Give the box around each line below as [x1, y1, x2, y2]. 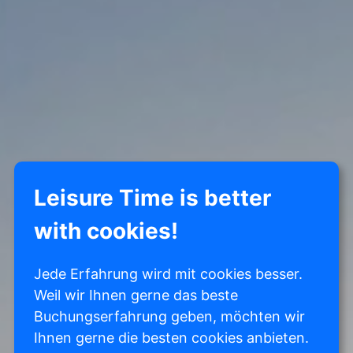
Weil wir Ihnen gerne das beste [33, 287, 238, 303]
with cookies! [33, 217, 178, 244]
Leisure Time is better [33, 184, 271, 211]
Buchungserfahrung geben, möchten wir [33, 308, 305, 325]
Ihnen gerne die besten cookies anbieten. [33, 329, 309, 346]
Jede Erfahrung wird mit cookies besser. [33, 266, 303, 282]
